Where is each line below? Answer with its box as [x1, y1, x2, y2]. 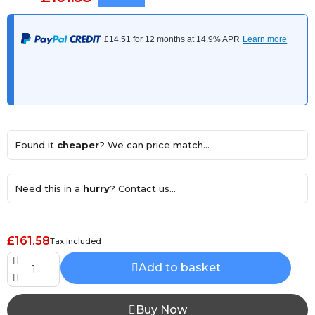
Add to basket [138, 261, 221, 274]
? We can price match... [99, 139, 210, 150]
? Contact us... [110, 183, 176, 194]
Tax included [50, 236, 101, 246]
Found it [15, 139, 57, 150]
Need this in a [15, 183, 83, 194]
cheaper [57, 139, 99, 150]
